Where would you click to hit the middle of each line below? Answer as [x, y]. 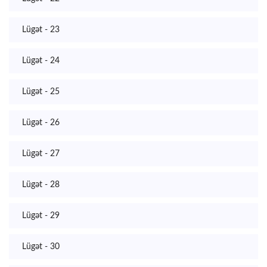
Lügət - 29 [41, 216]
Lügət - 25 [41, 92]
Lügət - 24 [41, 61]
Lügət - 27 [41, 154]
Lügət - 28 [41, 185]
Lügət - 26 [41, 123]
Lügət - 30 [41, 247]
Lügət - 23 [41, 30]
